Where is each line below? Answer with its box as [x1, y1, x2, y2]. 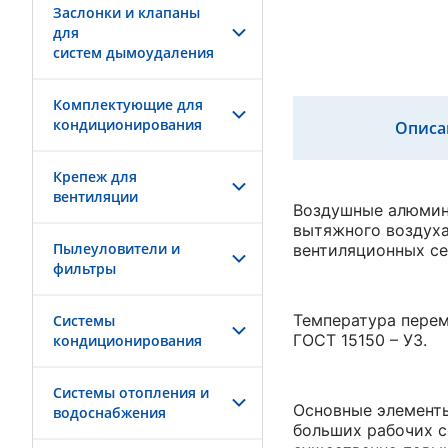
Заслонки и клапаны [53, 3, 200, 22]
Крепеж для [53, 167, 137, 186]
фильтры [53, 259, 116, 278]
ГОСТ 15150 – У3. [293, 330, 432, 350]
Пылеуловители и [53, 239, 180, 258]
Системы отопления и [53, 383, 209, 402]
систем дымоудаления [53, 43, 214, 62]
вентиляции [53, 187, 138, 206]
